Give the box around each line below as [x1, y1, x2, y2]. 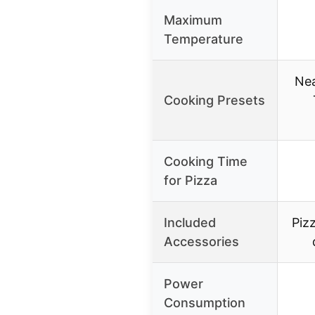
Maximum [164, 13, 222, 28]
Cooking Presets [164, 93, 265, 108]
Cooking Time [164, 154, 247, 169]
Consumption [164, 295, 245, 311]
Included [164, 215, 216, 231]
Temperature [164, 32, 243, 47]
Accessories [164, 234, 239, 250]
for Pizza [164, 173, 217, 188]
